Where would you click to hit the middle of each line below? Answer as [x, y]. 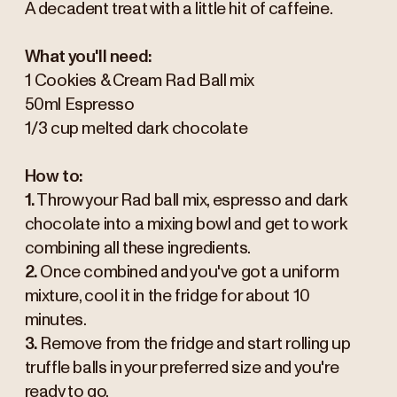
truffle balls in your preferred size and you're [182, 369]
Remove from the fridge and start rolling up [194, 345]
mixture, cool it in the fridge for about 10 [167, 297]
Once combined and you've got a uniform [188, 273]
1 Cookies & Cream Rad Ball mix [139, 82]
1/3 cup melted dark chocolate [136, 129]
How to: [54, 177]
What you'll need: [88, 58]
